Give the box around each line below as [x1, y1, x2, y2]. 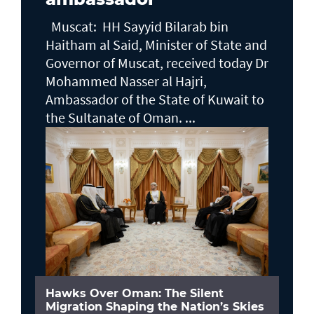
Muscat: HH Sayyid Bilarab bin [46, 17, 228, 35]
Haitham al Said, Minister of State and [46, 35, 267, 53]
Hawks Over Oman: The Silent [46, 286, 224, 300]
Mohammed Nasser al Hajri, [46, 71, 207, 90]
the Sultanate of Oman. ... [46, 108, 196, 126]
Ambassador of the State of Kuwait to [46, 90, 264, 108]
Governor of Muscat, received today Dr [46, 53, 268, 71]
